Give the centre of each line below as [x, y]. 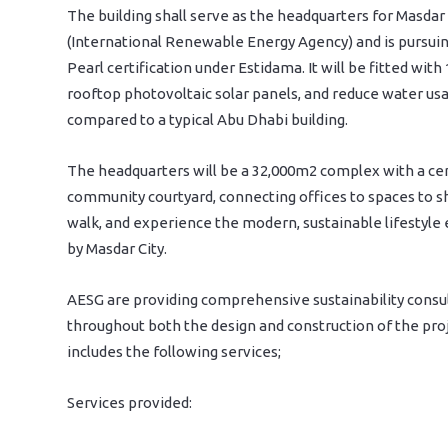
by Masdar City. [117, 248]
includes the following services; [174, 351]
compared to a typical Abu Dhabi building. [207, 119]
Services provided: [129, 402]
